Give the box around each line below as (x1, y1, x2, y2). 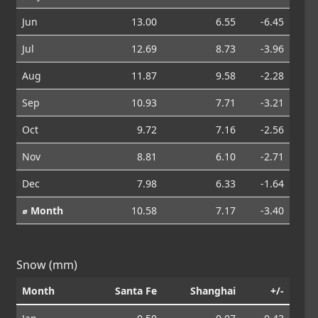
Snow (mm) (16, 256, 78, 273)
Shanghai (190, 283, 236, 297)
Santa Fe (115, 283, 158, 297)
